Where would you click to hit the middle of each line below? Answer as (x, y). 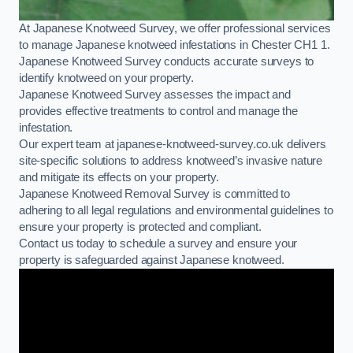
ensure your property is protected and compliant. (141, 227)
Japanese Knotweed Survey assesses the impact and (155, 95)
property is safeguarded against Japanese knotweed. (152, 260)
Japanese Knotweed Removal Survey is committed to (155, 194)
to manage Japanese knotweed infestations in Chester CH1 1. (175, 45)
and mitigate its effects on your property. (119, 178)
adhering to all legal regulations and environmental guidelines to (176, 211)
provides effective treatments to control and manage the (159, 111)
